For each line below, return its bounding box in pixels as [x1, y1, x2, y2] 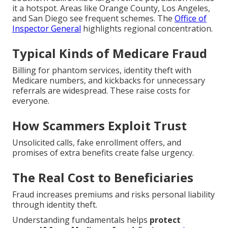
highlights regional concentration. [81, 23, 213, 35]
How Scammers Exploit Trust [12, 117, 187, 134]
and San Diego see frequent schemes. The [12, 13, 175, 24]
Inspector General [12, 23, 81, 35]
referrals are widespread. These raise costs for [12, 85, 190, 97]
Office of [175, 13, 207, 24]
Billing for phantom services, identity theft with [12, 65, 191, 76]
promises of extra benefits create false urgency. [12, 147, 194, 159]
